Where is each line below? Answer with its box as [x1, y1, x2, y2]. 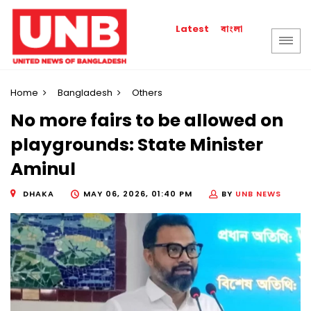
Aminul [10, 157, 76, 182]
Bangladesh [58, 86, 112, 99]
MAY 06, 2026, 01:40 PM [83, 187, 192, 199]
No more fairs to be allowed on [10, 108, 283, 133]
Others [132, 86, 162, 99]
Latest [176, 22, 210, 35]
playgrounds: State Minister [10, 133, 263, 158]
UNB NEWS [235, 187, 281, 199]
